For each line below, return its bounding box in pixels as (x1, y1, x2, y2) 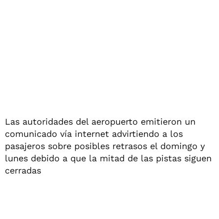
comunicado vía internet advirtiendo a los (5, 128, 183, 139)
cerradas (5, 165, 41, 175)
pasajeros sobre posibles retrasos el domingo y (5, 140, 205, 151)
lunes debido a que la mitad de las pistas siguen (5, 153, 212, 163)
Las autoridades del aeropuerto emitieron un (5, 116, 196, 127)
